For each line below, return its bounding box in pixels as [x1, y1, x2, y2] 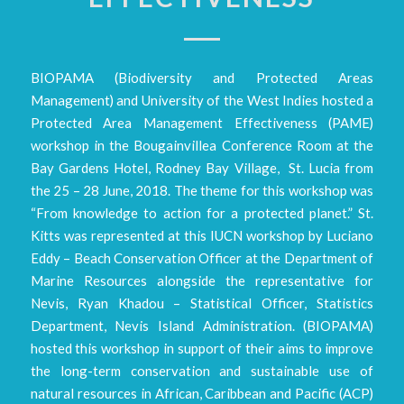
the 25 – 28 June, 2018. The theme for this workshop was [30, 181, 374, 198]
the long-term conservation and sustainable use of [30, 362, 374, 379]
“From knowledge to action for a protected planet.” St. [30, 204, 374, 221]
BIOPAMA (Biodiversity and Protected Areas [30, 69, 374, 86]
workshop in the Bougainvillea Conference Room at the [30, 136, 374, 153]
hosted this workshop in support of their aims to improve [30, 339, 374, 356]
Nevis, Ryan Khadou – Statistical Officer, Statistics [30, 294, 374, 311]
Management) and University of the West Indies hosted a [30, 91, 374, 108]
